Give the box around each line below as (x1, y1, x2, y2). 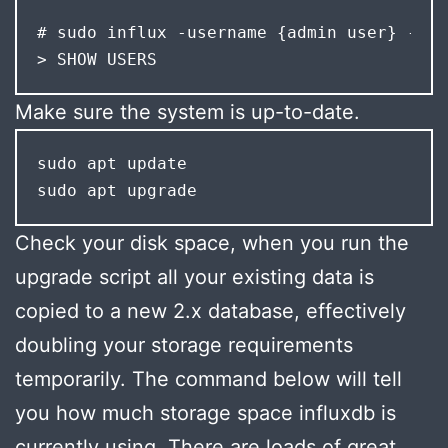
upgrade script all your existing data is (15, 264, 374, 289)
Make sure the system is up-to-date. (15, 99, 360, 124)
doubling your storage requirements (15, 332, 353, 357)
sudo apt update (36, 154, 187, 174)
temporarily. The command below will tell (15, 366, 402, 391)
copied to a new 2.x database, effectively (15, 298, 406, 323)
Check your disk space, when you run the (15, 230, 409, 255)
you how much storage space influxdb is (15, 400, 396, 425)
